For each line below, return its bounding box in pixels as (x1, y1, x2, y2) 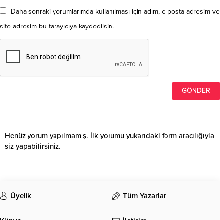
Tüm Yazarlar (123, 192, 166, 201)
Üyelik (10, 192, 31, 201)
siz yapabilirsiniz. (5, 142, 61, 151)
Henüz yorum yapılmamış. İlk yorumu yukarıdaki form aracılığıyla (5, 131, 214, 140)
